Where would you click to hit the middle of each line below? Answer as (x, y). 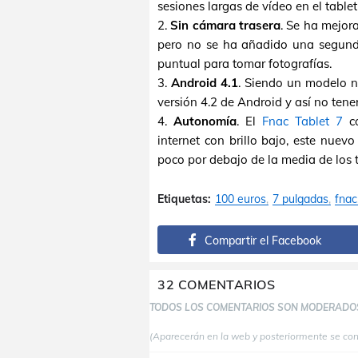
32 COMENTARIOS (216, 284)
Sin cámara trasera (226, 25)
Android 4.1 (204, 83)
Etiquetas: (184, 199)
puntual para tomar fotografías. (245, 64)
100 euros (241, 199)
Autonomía (205, 121)
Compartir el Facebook (263, 241)
